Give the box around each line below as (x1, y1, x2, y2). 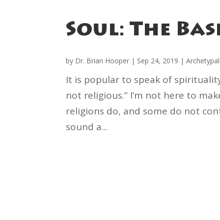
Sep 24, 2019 (137, 55, 179, 65)
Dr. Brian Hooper (75, 55, 130, 65)
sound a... (66, 120, 108, 133)
